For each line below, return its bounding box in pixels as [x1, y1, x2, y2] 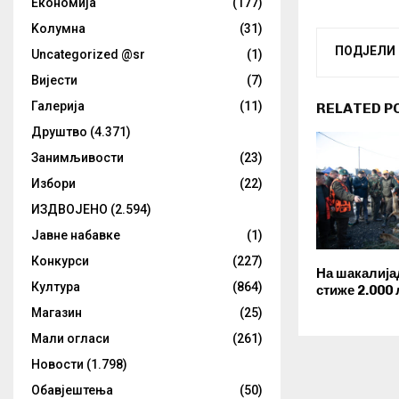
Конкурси [31, 254, 89, 268]
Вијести [31, 73, 77, 87]
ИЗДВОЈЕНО [31, 202, 108, 216]
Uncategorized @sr [31, 47, 145, 61]
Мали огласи [31, 331, 110, 346]
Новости [31, 357, 84, 371]
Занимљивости [31, 151, 124, 165]
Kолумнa [31, 21, 85, 36]
